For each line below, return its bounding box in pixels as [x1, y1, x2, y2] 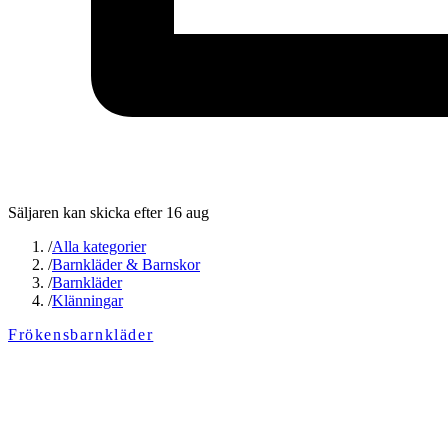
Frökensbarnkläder [8, 326, 154, 344]
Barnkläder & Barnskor [52, 256, 200, 274]
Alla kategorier [52, 238, 146, 256]
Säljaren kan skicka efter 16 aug [8, 204, 209, 222]
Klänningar [52, 292, 123, 310]
